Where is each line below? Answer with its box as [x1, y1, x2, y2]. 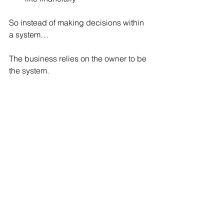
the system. [9, 65, 49, 76]
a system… [9, 29, 48, 40]
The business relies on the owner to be [9, 53, 148, 64]
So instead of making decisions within [9, 17, 146, 28]
